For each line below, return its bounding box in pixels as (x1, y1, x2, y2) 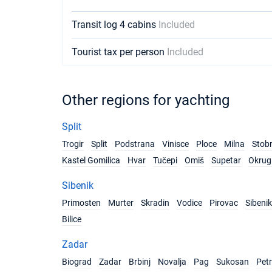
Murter (108, 198, 134, 208)
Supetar (211, 155, 241, 165)
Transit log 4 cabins (72, 19, 158, 30)
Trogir (62, 139, 84, 149)
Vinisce (162, 139, 189, 149)
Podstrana (115, 139, 155, 149)
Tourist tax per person (72, 46, 167, 58)
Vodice (177, 198, 202, 208)
